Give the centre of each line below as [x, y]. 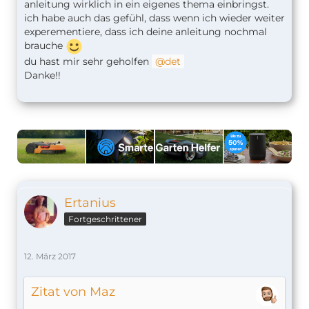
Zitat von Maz [73, 292]
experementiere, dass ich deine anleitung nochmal [146, 32]
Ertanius [90, 203]
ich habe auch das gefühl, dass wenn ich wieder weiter [154, 18]
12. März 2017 [50, 257]
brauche [45, 46]
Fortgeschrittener [105, 219]
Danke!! [42, 75]
